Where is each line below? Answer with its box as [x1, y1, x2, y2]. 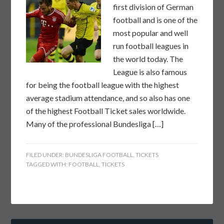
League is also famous [113, 67, 187, 76]
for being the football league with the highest [26, 80, 179, 89]
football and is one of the [113, 15, 198, 24]
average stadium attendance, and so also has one [26, 93, 190, 102]
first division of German [113, 2, 194, 11]
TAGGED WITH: [26, 160, 69, 168]
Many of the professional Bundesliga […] [26, 119, 164, 128]
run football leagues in [113, 41, 189, 50]
